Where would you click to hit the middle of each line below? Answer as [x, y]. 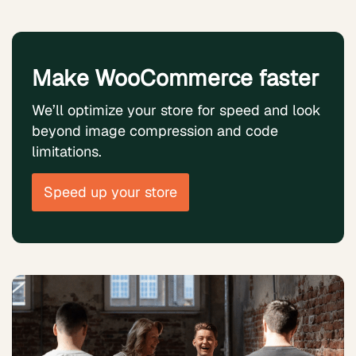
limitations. [67, 151]
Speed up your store [110, 192]
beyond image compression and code [155, 130]
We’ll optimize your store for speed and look [176, 110]
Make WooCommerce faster [176, 77]
